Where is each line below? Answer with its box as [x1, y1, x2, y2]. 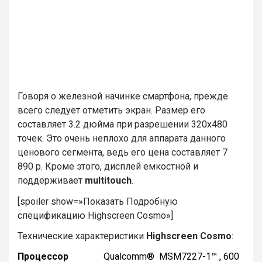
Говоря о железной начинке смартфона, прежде [18, 91, 228, 102]
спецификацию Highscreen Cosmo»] [18, 209, 173, 221]
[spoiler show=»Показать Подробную [18, 195, 178, 207]
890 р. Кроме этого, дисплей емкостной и [18, 161, 198, 173]
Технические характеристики [18, 230, 146, 242]
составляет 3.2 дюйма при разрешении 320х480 [18, 119, 227, 130]
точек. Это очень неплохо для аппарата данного [18, 133, 226, 144]
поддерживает [18, 175, 85, 187]
